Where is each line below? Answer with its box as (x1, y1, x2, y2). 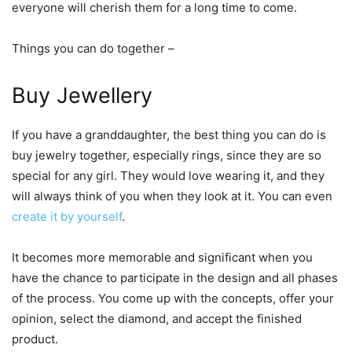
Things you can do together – (12, 40, 174, 56)
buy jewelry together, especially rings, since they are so (12, 147, 321, 163)
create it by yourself (12, 208, 122, 224)
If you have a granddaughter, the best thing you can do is (12, 126, 326, 142)
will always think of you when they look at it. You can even (12, 188, 332, 203)
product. (12, 331, 58, 346)
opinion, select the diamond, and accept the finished (12, 310, 302, 326)
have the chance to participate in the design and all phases (12, 269, 338, 285)
